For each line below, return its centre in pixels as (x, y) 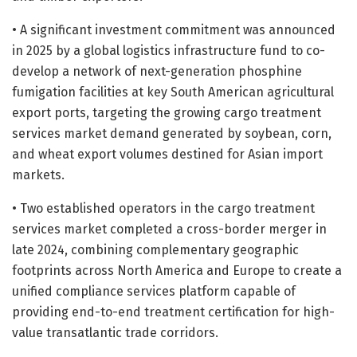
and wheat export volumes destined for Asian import (167, 154)
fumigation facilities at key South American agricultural (173, 92)
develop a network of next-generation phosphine (157, 71)
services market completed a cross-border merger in (169, 229)
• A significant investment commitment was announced (174, 29)
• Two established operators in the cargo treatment (163, 208)
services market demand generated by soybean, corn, (172, 133)
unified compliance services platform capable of (154, 291)
